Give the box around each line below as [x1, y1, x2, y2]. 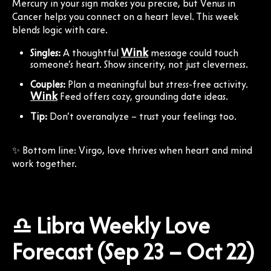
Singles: [30, 47, 60, 59]
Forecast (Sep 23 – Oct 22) [12, 238, 254, 265]
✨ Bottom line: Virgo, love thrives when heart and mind [12, 144, 252, 156]
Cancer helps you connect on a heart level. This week [12, 10, 238, 22]
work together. [12, 157, 77, 169]
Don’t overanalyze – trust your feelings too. [47, 110, 237, 122]
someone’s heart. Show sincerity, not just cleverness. [30, 58, 248, 70]
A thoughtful [60, 47, 121, 59]
